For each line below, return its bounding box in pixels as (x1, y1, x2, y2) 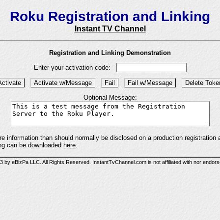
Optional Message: (83, 94, 137, 102)
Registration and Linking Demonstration (49, 49, 171, 56)
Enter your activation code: (33, 63, 116, 71)
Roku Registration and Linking (10, 9, 210, 24)
